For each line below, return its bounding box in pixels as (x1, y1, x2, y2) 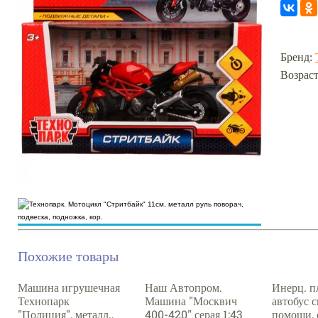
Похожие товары (18, 246, 119, 265)
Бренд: (280, 51, 315, 63)
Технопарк (18, 293, 70, 308)
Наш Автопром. (145, 280, 222, 295)
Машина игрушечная (18, 280, 120, 295)
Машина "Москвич (145, 293, 237, 308)
